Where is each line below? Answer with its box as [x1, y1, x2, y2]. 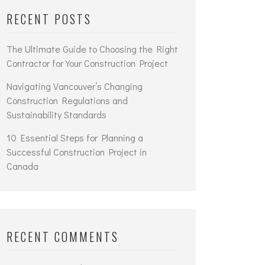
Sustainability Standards [7, 108, 106, 121]
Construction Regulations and [7, 94, 128, 106]
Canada [7, 160, 38, 172]
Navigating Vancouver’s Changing [7, 80, 143, 92]
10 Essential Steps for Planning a [7, 131, 143, 144]
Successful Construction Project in [7, 146, 147, 158]
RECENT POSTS [7, 10, 92, 28]
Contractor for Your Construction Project [7, 57, 168, 69]
